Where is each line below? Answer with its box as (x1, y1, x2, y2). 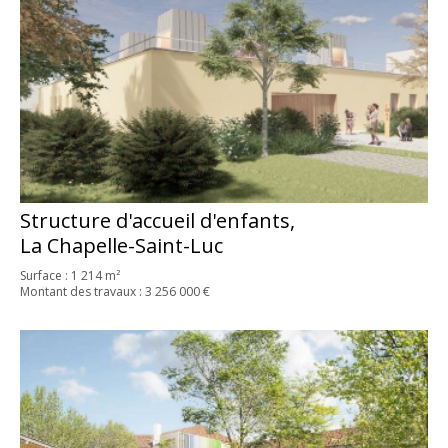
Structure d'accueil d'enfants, (19, 207, 296, 235)
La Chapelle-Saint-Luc (19, 232, 223, 260)
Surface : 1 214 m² (19, 267, 120, 285)
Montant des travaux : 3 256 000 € (19, 283, 210, 301)
